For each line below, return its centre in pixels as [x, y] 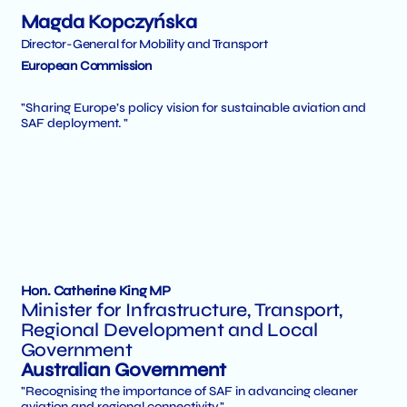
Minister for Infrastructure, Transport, [181, 310]
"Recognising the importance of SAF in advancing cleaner [189, 392]
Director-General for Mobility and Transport [144, 45]
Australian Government [124, 370]
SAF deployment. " [74, 123]
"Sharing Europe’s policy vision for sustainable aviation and [193, 107]
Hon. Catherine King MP [96, 290]
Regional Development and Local [169, 330]
